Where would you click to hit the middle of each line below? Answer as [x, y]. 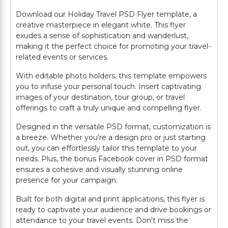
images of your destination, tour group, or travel [100, 97]
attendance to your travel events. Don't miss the [102, 220]
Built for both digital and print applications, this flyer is [110, 199]
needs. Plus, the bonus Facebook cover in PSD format [112, 159]
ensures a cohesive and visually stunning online [99, 169]
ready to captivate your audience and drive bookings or [113, 210]
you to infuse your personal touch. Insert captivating [108, 87]
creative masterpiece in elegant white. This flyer [101, 25]
